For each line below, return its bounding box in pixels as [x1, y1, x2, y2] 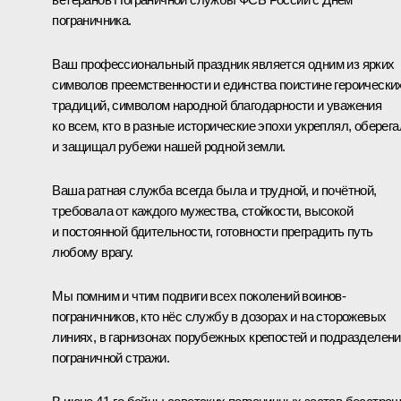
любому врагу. [52, 243, 133, 260]
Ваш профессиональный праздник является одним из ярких [52, 55, 395, 72]
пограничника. [52, 12, 132, 28]
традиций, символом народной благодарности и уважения [52, 97, 382, 113]
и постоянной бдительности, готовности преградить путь [52, 223, 373, 239]
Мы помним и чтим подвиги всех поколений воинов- [52, 287, 346, 303]
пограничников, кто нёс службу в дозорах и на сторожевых [52, 308, 387, 324]
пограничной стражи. [52, 349, 169, 365]
